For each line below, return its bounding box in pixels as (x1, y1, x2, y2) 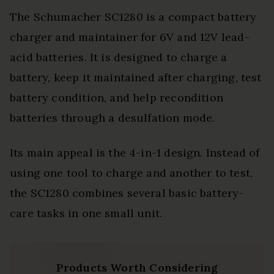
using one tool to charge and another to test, (10, 166, 253, 180)
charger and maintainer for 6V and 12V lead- (10, 30, 250, 45)
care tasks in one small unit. (10, 206, 163, 221)
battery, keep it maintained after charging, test (10, 70, 262, 85)
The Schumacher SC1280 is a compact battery (10, 10, 257, 24)
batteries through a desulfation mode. (10, 111, 215, 125)
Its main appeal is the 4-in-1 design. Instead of (10, 146, 260, 160)
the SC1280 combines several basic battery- (10, 186, 244, 201)
